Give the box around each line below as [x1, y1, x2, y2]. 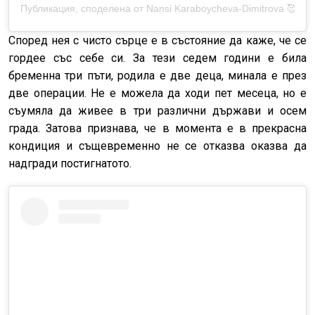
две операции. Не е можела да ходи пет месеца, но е [8, 86, 307, 101]
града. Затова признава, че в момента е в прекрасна [8, 122, 307, 136]
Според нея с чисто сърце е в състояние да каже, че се [8, 34, 307, 48]
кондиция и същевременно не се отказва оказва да [8, 139, 307, 153]
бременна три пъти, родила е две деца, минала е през [8, 69, 307, 83]
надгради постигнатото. [8, 157, 131, 171]
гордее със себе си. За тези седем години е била [8, 51, 307, 65]
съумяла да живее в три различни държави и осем [8, 104, 307, 118]
